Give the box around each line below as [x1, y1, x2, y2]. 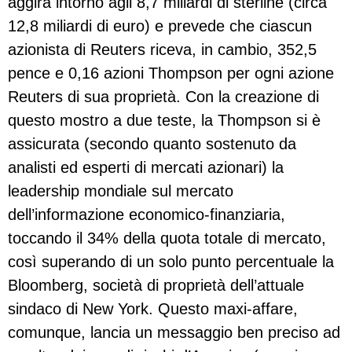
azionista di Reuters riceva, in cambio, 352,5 [8, 40, 317, 58]
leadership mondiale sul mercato [8, 181, 233, 200]
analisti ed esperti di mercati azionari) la [8, 158, 284, 176]
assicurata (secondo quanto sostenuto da [8, 134, 296, 152]
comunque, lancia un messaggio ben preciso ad [8, 323, 340, 341]
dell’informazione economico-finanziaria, [8, 205, 285, 223]
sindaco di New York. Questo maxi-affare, [8, 299, 298, 317]
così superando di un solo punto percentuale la [8, 252, 334, 270]
